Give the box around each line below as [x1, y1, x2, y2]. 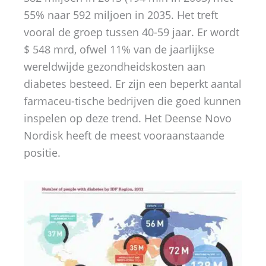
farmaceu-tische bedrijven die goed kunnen [24, 94, 241, 108]
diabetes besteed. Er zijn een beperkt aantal [24, 77, 242, 91]
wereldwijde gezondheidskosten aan [24, 59, 205, 74]
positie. [24, 145, 61, 160]
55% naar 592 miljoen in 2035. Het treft [24, 8, 218, 22]
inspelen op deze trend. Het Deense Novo [24, 111, 232, 125]
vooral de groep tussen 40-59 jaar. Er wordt [24, 25, 239, 39]
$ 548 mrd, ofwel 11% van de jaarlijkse [24, 42, 214, 56]
